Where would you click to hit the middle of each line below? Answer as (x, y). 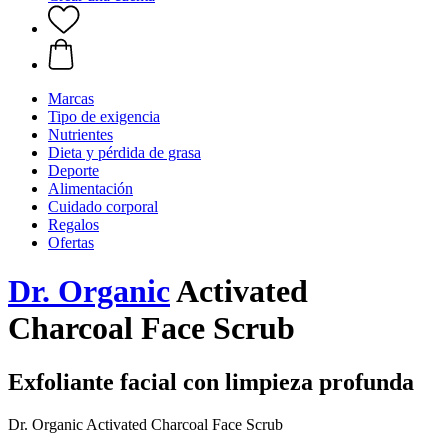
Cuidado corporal (103, 206)
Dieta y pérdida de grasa (124, 152)
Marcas (71, 98)
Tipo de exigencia (104, 116)
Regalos (73, 224)
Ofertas (71, 242)
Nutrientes (80, 134)
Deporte (73, 170)
